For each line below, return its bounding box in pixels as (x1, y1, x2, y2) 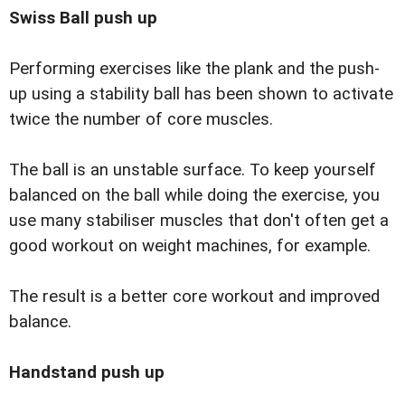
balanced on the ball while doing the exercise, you (9, 184, 380, 205)
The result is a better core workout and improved (9, 286, 380, 306)
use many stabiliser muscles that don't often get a (9, 210, 389, 231)
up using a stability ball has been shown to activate (9, 83, 393, 104)
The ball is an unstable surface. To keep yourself (9, 159, 376, 180)
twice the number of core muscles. (9, 108, 273, 129)
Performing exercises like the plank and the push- (9, 58, 380, 79)
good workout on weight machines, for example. (9, 235, 371, 256)
